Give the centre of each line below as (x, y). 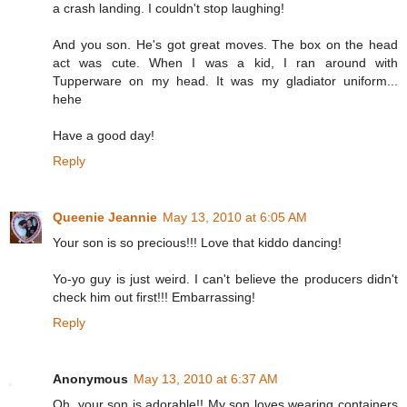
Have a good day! (104, 136)
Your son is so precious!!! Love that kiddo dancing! (197, 243)
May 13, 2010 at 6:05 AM (235, 218)
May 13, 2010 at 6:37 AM (206, 379)
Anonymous (90, 379)
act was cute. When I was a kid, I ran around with (225, 63)
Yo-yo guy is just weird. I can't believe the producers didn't (225, 279)
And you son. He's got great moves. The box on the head (225, 45)
